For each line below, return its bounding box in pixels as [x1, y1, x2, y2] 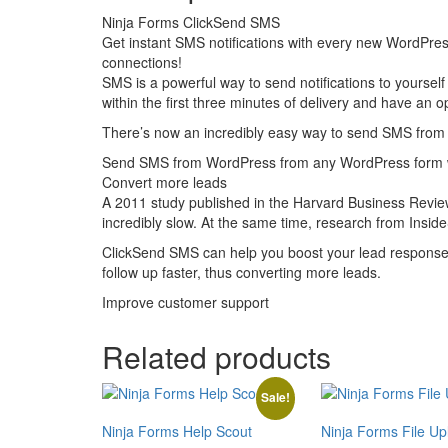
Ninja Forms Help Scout [102, 420, 252, 441]
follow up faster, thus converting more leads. [102, 261, 381, 282]
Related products [102, 334, 331, 378]
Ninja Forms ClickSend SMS [102, 11, 280, 32]
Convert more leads [102, 171, 227, 192]
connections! [102, 51, 182, 72]
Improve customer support [102, 291, 269, 312]
